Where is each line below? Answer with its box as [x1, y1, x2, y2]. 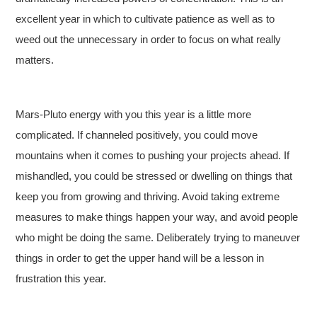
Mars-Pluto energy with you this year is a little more [16, 108, 252, 120]
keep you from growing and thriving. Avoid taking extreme [16, 190, 280, 202]
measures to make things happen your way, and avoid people [16, 211, 299, 223]
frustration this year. [16, 272, 107, 284]
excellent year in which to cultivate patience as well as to [16, 13, 275, 25]
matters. [16, 54, 54, 66]
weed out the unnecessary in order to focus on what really [16, 33, 282, 45]
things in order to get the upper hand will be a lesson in [16, 252, 265, 264]
